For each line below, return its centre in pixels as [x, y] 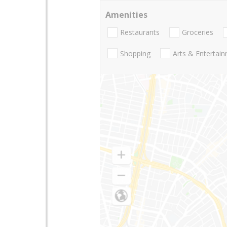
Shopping [135, 53]
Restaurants [140, 32]
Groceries [198, 32]
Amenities [126, 15]
